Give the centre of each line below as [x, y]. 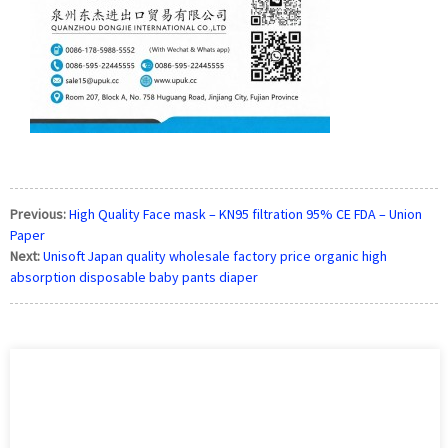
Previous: [38, 214]
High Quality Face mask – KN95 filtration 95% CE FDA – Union [245, 214]
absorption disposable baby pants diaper [134, 277]
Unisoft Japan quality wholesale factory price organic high [215, 256]
